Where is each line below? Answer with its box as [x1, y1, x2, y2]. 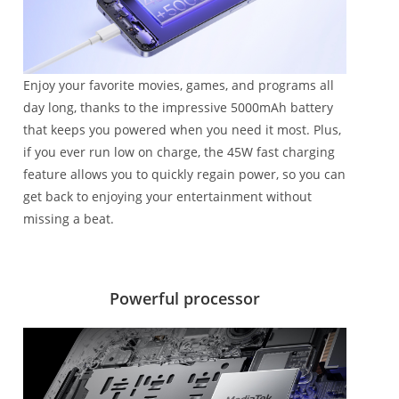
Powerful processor [110, 287, 261, 309]
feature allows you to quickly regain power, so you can [23, 165, 346, 183]
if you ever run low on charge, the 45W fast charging [23, 142, 335, 160]
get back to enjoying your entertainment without [23, 187, 312, 205]
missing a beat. [23, 209, 114, 227]
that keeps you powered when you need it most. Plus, [23, 120, 341, 138]
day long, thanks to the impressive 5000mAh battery [23, 98, 333, 116]
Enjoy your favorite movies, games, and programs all [23, 76, 334, 94]
